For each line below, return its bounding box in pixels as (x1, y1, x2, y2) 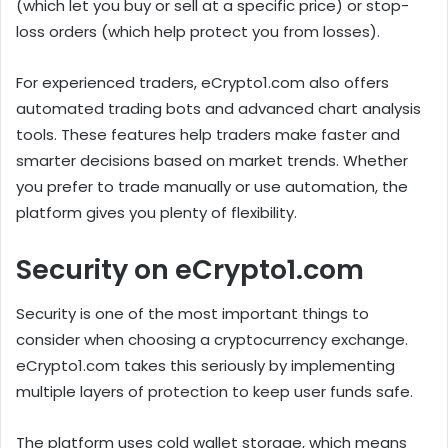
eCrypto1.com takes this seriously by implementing (16, 355, 395, 377)
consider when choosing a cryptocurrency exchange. (16, 329, 408, 351)
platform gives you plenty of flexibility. (16, 201, 297, 223)
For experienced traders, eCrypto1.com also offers (16, 71, 389, 93)
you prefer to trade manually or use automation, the (16, 175, 408, 197)
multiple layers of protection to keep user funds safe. (16, 381, 413, 403)
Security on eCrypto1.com (16, 250, 364, 288)
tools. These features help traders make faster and (16, 123, 400, 145)
